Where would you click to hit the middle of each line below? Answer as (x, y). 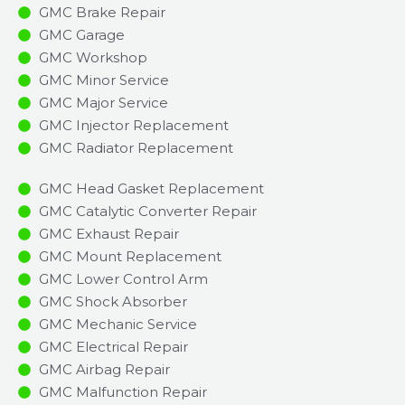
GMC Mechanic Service (118, 325)
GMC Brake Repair (102, 13)
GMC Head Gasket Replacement (151, 189)
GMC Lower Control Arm (123, 279)
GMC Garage (81, 35)
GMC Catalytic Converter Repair (147, 212)
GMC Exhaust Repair (108, 234)
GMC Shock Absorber (113, 302)
